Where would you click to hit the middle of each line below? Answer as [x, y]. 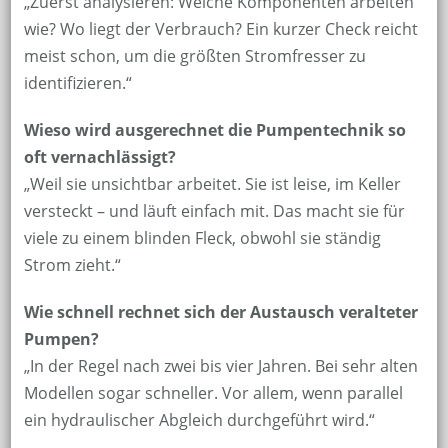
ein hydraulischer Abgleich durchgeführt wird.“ [199, 420]
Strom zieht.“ [72, 265]
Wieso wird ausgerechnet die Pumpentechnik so [214, 130]
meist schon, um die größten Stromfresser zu [194, 56]
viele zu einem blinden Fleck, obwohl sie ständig [202, 238]
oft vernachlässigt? [99, 157]
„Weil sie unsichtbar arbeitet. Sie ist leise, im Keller [212, 184]
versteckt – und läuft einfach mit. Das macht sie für [214, 211]
